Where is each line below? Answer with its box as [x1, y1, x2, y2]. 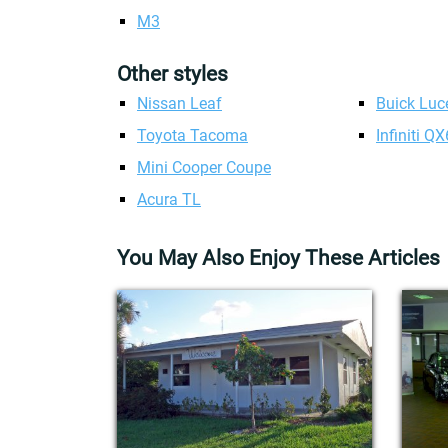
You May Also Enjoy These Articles [117, 246, 440, 270]
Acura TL [137, 190, 201, 209]
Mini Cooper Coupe [137, 158, 271, 177]
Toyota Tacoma [137, 126, 248, 145]
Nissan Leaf [137, 94, 222, 113]
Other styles [117, 62, 228, 86]
